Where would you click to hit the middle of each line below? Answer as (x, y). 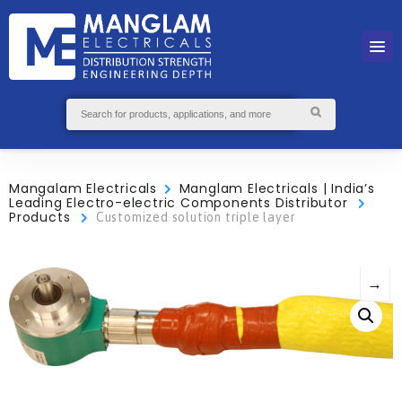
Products (40, 217)
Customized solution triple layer (196, 217)
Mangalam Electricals (83, 188)
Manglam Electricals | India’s (277, 188)
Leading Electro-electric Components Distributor (179, 202)
